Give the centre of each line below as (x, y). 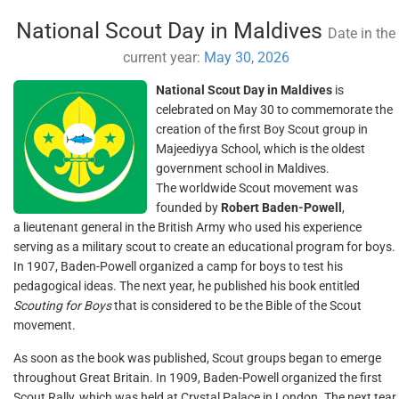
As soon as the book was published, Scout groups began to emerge (197, 358)
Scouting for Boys (62, 305)
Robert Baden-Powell (281, 208)
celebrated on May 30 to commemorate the (274, 110)
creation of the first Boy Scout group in (262, 129)
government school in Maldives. (243, 168)
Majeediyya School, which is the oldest (261, 149)
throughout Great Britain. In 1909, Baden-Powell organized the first (198, 378)
